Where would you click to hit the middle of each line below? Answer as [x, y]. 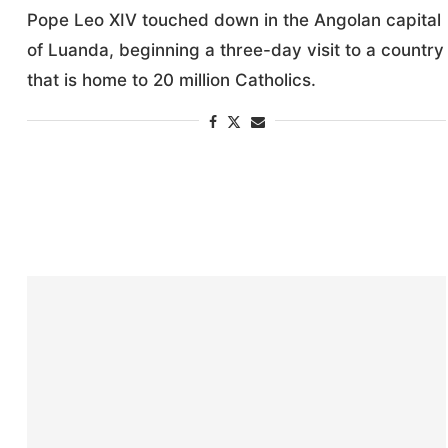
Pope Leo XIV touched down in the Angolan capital [234, 19]
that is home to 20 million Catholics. [172, 79]
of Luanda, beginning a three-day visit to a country [236, 49]
